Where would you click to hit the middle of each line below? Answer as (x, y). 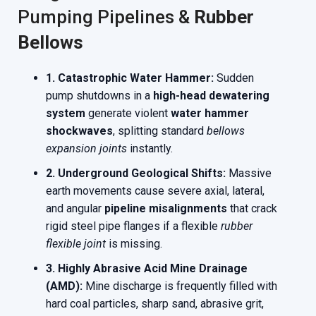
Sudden (234, 78)
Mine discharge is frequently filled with (180, 286)
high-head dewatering (211, 96)
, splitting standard (160, 131)
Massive (249, 173)
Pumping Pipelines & (106, 17)
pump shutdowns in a (99, 96)
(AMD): (64, 286)
